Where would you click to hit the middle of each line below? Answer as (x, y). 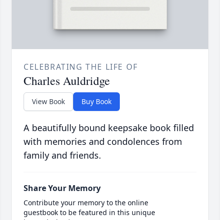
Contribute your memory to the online (86, 202)
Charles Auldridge (67, 80)
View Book (48, 101)
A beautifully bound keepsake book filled (109, 127)
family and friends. (62, 155)
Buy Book (96, 101)
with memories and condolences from (103, 141)
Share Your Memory (62, 188)
